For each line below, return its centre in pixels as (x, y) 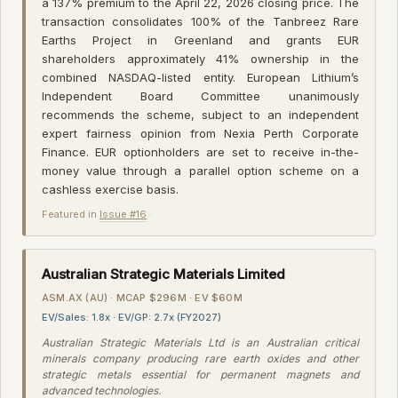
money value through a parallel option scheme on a (200, 170)
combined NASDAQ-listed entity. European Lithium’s (200, 77)
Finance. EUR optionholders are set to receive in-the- (200, 151)
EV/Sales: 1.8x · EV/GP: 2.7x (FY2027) (131, 317)
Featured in (71, 214)
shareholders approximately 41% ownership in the (200, 58)
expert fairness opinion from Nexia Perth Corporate (200, 133)
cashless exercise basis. (110, 189)
